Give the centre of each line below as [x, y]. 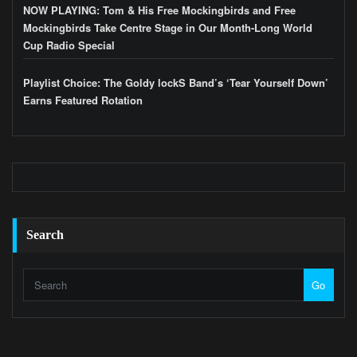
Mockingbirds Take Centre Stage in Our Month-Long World [168, 27]
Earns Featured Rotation [83, 100]
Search [45, 235]
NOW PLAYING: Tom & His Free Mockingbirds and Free [159, 10]
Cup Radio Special [69, 45]
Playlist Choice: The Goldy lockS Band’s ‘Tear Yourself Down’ [176, 83]
